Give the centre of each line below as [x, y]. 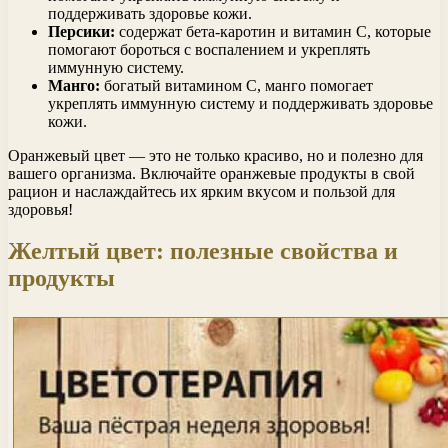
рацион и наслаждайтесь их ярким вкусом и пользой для [201, 191]
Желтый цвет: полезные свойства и [203, 251]
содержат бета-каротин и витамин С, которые [273, 31]
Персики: [81, 31]
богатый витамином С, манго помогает [236, 85]
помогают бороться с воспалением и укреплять [209, 49]
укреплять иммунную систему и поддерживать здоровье [240, 103]
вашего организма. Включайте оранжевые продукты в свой [211, 173]
